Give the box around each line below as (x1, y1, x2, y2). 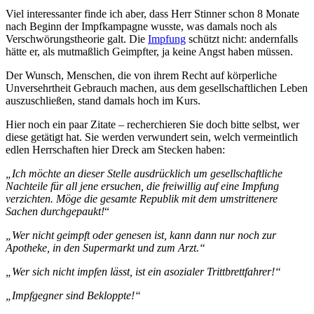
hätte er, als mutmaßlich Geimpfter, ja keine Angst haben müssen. (6, 45, 293, 57)
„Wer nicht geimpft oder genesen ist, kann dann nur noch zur (6, 228, 276, 241)
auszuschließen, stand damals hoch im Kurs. (6, 94, 200, 107)
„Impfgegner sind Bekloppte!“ (6, 289, 141, 301)
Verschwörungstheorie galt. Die (6, 32, 148, 45)
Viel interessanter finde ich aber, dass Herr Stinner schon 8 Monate (6, 7, 299, 20)
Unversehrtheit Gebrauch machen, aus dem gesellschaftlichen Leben (6, 81, 308, 94)
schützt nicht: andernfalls (186, 32, 298, 45)
